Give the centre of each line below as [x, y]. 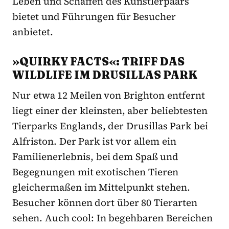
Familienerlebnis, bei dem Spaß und [96, 156]
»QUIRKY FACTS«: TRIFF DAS [98, 61]
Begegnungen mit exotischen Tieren [95, 171]
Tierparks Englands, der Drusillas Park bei [110, 125]
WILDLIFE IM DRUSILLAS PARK [105, 74]
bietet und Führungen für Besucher [94, 16]
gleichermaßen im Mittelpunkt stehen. [101, 187]
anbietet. [33, 31]
